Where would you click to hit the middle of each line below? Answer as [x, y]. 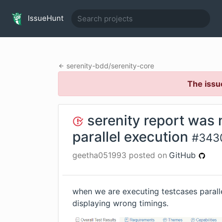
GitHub [184, 155]
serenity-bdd [87, 66]
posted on [147, 155]
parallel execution [130, 137]
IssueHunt [45, 18]
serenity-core [132, 66]
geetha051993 [99, 155]
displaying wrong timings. [120, 203]
